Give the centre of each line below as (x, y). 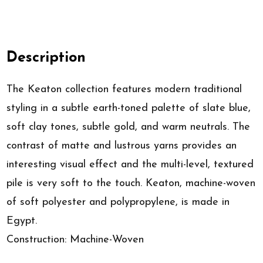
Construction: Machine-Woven (75, 240)
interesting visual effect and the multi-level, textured (130, 164)
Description (46, 58)
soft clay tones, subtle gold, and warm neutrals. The (129, 127)
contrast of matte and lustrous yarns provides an (122, 146)
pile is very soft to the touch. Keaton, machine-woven (131, 183)
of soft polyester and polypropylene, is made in (118, 202)
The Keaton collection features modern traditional (124, 89)
